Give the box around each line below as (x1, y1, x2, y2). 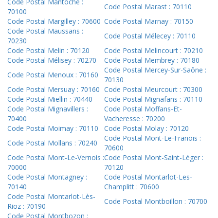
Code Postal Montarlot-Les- (104, 172, 192, 182)
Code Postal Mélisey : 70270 (7, 55, 96, 65)
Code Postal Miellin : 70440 (7, 94, 92, 104)
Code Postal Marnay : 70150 (104, 17, 193, 26)
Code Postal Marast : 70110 (104, 2, 192, 12)
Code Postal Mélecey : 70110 (104, 31, 196, 41)
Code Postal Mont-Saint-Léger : (104, 153, 203, 163)
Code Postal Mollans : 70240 (7, 138, 97, 148)
